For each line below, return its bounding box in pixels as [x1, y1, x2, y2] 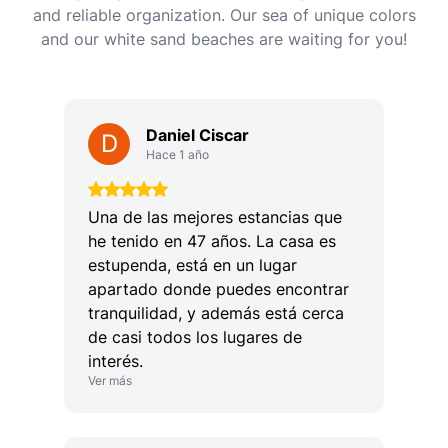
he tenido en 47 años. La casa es [88, 231, 336, 252]
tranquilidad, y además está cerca [88, 303, 344, 324]
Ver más [88, 373, 132, 389]
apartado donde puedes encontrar [88, 279, 349, 300]
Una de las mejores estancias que [88, 207, 342, 228]
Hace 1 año [146, 147, 209, 163]
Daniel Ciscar [146, 125, 249, 146]
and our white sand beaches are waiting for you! [41, 29, 407, 50]
